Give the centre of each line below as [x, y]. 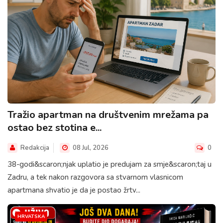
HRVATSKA [31, 217]
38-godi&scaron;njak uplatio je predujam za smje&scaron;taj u [110, 165]
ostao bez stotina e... [55, 128]
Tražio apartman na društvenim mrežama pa [108, 115]
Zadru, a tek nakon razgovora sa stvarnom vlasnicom [95, 177]
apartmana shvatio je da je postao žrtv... [74, 190]
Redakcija [35, 148]
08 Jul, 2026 [90, 148]
